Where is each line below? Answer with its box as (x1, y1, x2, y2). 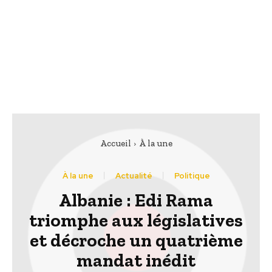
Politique (174, 171, 210, 182)
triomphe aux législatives (29, 209, 243, 232)
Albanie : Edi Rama (59, 189, 213, 212)
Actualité (115, 171, 152, 182)
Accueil (100, 138, 131, 149)
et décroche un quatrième (29, 229, 243, 252)
